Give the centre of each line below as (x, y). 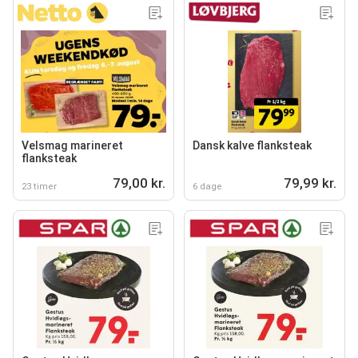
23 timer (39, 186)
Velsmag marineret (72, 145)
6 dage (207, 186)
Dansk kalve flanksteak (252, 145)
